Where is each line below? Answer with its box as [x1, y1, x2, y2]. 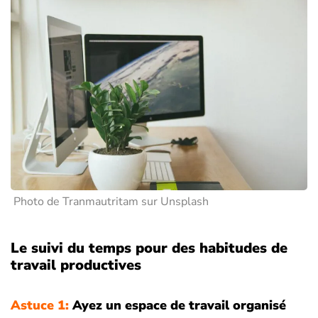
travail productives [11, 256, 141, 275]
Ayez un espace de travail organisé [69, 297, 286, 314]
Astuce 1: [11, 297, 69, 314]
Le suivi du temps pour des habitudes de [11, 238, 287, 258]
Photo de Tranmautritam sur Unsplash [13, 194, 209, 210]
